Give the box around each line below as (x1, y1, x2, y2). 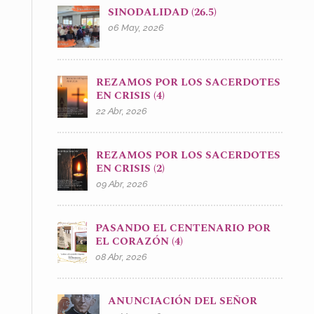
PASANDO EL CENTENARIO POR (95, 220, 271, 237)
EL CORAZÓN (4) (95, 233, 184, 250)
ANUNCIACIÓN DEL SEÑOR (107, 293, 260, 310)
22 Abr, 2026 (96, 106, 148, 117)
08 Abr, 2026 (95, 252, 148, 263)
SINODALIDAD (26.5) (107, 4, 217, 21)
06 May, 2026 (107, 22, 164, 34)
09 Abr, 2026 (96, 179, 149, 190)
